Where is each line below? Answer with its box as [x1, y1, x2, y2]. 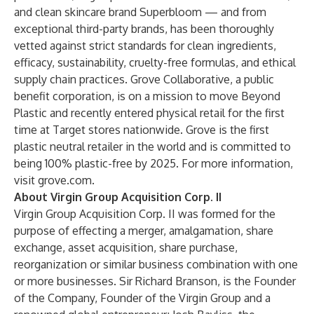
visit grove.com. [14, 173, 95, 187]
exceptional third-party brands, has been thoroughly [14, 22, 274, 36]
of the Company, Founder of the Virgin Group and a [14, 291, 271, 305]
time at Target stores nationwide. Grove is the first [14, 123, 269, 137]
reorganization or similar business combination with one [14, 257, 298, 271]
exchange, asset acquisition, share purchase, [14, 240, 238, 254]
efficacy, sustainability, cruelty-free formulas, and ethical [14, 55, 296, 69]
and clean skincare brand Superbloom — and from [14, 5, 266, 19]
